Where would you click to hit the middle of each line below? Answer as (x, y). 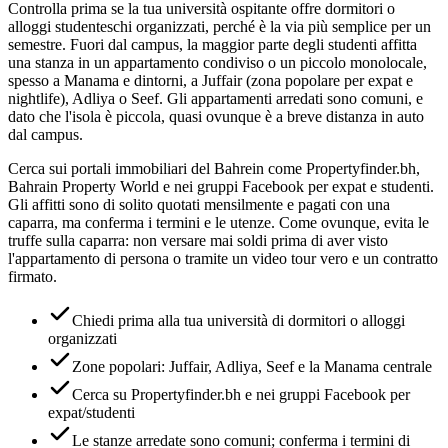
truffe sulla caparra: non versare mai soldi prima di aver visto (198, 240)
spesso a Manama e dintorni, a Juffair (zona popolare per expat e (210, 80)
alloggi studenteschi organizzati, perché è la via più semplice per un (219, 26)
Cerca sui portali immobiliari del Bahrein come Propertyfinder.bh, (214, 168)
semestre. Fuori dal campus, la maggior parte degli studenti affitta (212, 44)
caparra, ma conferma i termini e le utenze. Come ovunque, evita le (218, 222)
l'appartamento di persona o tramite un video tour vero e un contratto (223, 258)
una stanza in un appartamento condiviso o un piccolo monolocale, (217, 62)
